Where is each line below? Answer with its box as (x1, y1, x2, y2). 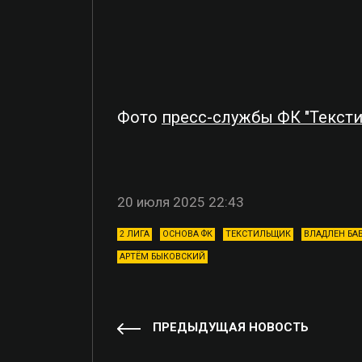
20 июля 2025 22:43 (117, 193, 244, 210)
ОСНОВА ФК (162, 228, 213, 239)
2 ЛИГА (120, 228, 149, 239)
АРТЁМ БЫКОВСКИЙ (120, 250, 205, 262)
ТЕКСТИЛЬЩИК (225, 228, 291, 239)
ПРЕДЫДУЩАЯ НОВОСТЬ (153, 320, 309, 335)
